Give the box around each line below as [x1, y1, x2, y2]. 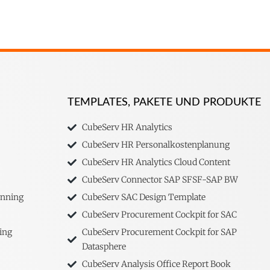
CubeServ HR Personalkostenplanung [81, 139, 230, 151]
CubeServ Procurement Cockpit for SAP [81, 227, 237, 238]
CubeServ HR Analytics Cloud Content [81, 157, 230, 168]
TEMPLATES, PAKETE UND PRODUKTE [67, 97, 261, 108]
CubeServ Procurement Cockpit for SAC [81, 209, 237, 221]
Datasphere [81, 241, 126, 253]
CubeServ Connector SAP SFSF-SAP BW [81, 174, 238, 186]
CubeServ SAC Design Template [81, 192, 206, 203]
